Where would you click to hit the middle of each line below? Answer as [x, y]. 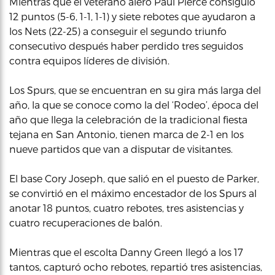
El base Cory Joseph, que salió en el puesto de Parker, [134, 178]
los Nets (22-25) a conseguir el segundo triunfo [118, 31]
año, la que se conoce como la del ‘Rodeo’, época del [134, 105]
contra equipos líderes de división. [89, 60]
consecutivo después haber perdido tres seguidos [126, 46]
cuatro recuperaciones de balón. [86, 223]
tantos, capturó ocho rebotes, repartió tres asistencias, [136, 267]
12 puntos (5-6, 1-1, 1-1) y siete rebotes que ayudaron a [132, 16]
